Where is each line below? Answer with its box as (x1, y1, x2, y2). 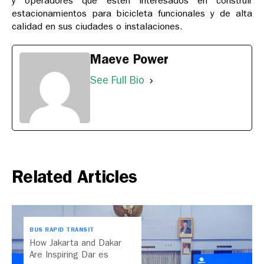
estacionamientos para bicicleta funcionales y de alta (12, 8, 252, 19)
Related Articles (12, 166, 137, 188)
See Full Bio (90, 74, 144, 87)
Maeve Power (90, 51, 169, 68)
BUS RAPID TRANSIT (29, 226, 94, 234)
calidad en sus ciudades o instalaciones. (12, 21, 183, 32)
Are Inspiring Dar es (29, 249, 108, 260)
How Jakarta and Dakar (29, 237, 121, 249)
